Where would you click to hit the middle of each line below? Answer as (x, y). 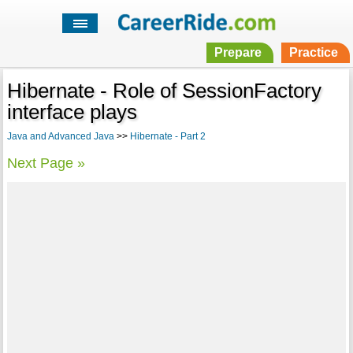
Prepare (238, 53)
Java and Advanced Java (60, 137)
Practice (313, 53)
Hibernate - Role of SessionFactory (164, 91)
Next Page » (46, 163)
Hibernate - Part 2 (167, 137)
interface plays (72, 112)
